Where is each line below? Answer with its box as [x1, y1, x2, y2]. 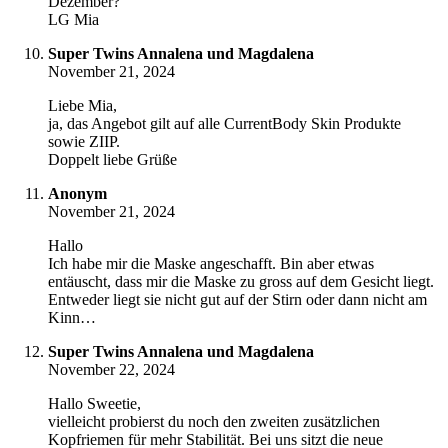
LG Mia [48, 11, 99, 29]
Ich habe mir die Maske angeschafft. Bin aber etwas [48, 255, 374, 273]
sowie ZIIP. [48, 133, 120, 151]
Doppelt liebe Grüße [48, 151, 177, 169]
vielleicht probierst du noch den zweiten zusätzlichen [48, 413, 380, 431]
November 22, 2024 [48, 361, 175, 379]
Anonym [48, 185, 107, 203]
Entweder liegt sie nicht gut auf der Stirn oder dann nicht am [48, 291, 427, 309]
